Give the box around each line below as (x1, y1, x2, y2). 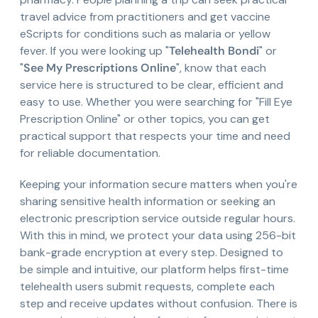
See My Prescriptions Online (23, 60, 176, 76)
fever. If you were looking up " (20, 43, 169, 59)
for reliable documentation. (20, 146, 160, 161)
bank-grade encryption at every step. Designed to (20, 245, 283, 261)
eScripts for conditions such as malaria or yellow (20, 26, 270, 42)
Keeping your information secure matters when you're (20, 177, 297, 192)
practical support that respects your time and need (20, 128, 290, 144)
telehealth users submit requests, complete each (20, 279, 275, 295)
